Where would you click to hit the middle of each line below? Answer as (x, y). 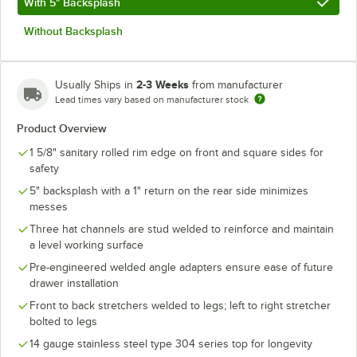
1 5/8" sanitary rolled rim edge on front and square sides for (177, 152)
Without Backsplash (73, 31)
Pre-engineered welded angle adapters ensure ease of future (181, 267)
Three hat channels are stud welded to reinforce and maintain (182, 229)
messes (49, 206)
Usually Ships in (96, 84)
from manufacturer (237, 84)
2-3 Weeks (163, 84)
